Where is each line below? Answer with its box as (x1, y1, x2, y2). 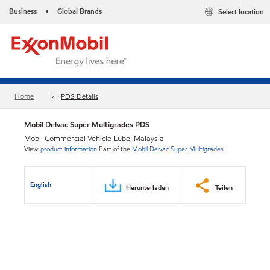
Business (9, 6, 37, 16)
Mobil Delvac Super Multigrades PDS (24, 119, 149, 130)
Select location (218, 7, 264, 17)
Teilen (215, 182, 233, 192)
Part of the (99, 144, 130, 154)
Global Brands (57, 6, 102, 16)
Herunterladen (126, 182, 169, 192)
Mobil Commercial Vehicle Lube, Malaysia (24, 133, 164, 144)
